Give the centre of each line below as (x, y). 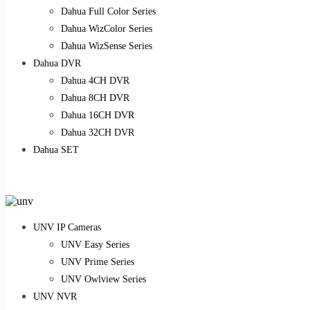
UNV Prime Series (98, 262)
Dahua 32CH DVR (98, 132)
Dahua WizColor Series (107, 28)
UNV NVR (55, 296)
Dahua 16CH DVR (98, 115)
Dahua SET (56, 149)
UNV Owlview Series (103, 279)
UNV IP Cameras (67, 227)
